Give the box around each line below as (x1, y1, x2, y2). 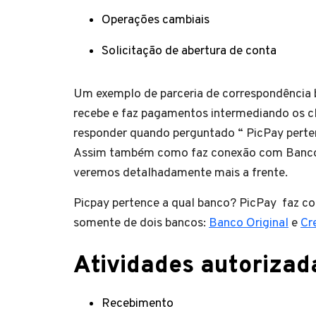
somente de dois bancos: (73, 214, 209, 231)
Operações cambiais (102, 11, 209, 28)
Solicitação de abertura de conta (102, 42, 276, 59)
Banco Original (209, 214, 288, 231)
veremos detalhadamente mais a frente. (73, 164, 288, 181)
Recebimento (102, 295, 174, 312)
